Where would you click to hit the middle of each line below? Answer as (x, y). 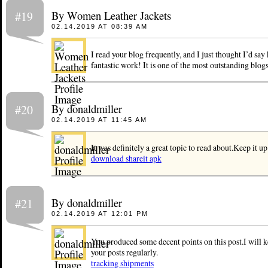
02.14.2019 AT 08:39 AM (99, 26)
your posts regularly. (124, 252)
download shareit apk (126, 159)
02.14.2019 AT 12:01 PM (100, 213)
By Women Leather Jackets (111, 15)
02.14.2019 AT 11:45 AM (99, 120)
